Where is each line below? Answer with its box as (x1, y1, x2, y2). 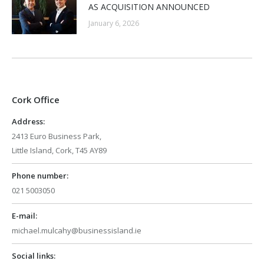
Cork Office (12, 94, 60, 106)
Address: (12, 116, 45, 127)
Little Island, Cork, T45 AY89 (12, 145, 107, 156)
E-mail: (12, 210, 37, 222)
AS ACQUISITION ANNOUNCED (88, 1, 210, 13)
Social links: (12, 250, 55, 262)
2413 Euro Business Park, (12, 131, 101, 142)
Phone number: (12, 170, 68, 181)
